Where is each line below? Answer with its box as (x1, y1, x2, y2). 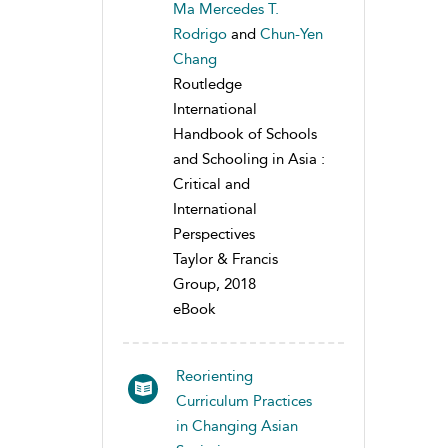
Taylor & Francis (173, 249, 278, 268)
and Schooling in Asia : (173, 149, 325, 168)
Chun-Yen (260, 24, 323, 43)
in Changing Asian (176, 416, 298, 435)
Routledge (173, 74, 242, 93)
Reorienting (176, 366, 253, 385)
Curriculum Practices (176, 391, 312, 410)
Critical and (173, 174, 250, 193)
